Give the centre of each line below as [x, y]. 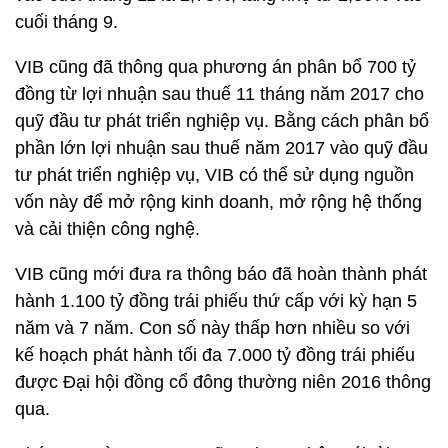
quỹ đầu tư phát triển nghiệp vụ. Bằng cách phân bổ [222, 121]
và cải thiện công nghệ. [107, 229]
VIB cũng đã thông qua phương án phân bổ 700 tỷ [215, 67]
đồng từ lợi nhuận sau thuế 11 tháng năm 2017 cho [219, 94]
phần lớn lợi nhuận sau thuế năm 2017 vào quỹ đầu [221, 148]
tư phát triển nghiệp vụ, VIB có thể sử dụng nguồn [214, 175]
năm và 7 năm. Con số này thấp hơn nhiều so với [212, 328]
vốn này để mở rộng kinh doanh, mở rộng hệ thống [218, 202]
